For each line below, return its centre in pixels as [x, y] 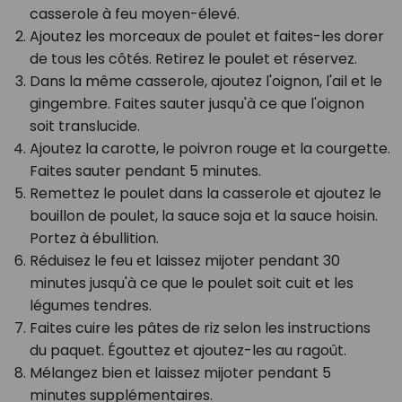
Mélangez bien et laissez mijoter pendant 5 [180, 372]
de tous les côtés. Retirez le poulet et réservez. [193, 58]
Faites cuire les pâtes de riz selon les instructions [200, 328]
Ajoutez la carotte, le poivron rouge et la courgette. [210, 148]
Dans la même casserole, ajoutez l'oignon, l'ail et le [205, 81]
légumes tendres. [90, 305]
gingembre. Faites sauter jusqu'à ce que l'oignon [197, 103]
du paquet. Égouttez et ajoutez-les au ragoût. [188, 350]
